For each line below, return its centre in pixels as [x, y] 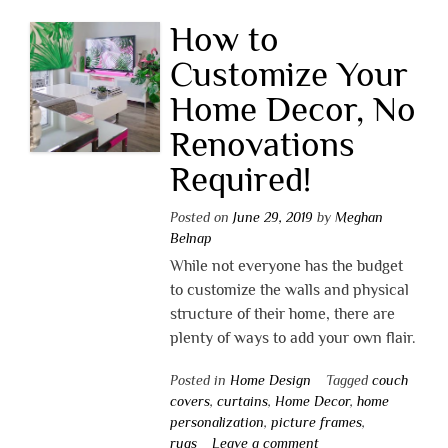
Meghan [358, 216]
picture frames [316, 421]
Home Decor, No [292, 108]
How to [224, 38]
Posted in [199, 379]
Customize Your [288, 73]
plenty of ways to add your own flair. [292, 337]
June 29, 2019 [272, 216]
